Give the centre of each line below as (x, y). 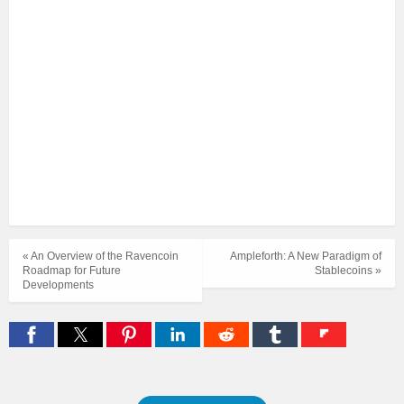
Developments (58, 285)
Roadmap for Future (72, 271)
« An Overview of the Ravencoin (101, 257)
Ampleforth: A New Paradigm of (306, 257)
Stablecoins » (348, 271)
